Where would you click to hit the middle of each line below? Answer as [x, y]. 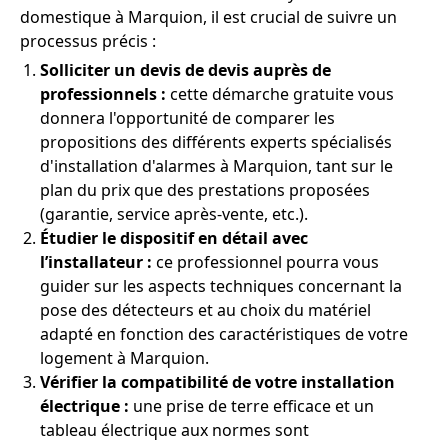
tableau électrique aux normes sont [174, 430]
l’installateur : [96, 262]
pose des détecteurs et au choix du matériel [205, 310]
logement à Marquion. [124, 358]
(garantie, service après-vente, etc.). [174, 214]
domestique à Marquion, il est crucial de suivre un [208, 17]
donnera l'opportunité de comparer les [187, 118]
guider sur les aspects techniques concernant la [221, 286]
